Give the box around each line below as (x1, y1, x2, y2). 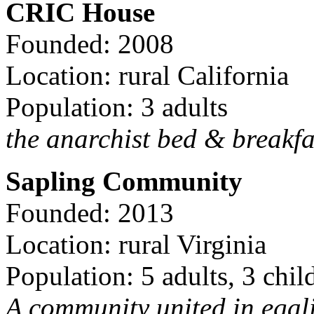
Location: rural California (6, 60, 289, 90)
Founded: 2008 (6, 28, 174, 59)
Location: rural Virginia (6, 228, 266, 259)
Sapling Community (6, 165, 243, 196)
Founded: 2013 (6, 197, 174, 228)
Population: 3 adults (6, 91, 228, 122)
